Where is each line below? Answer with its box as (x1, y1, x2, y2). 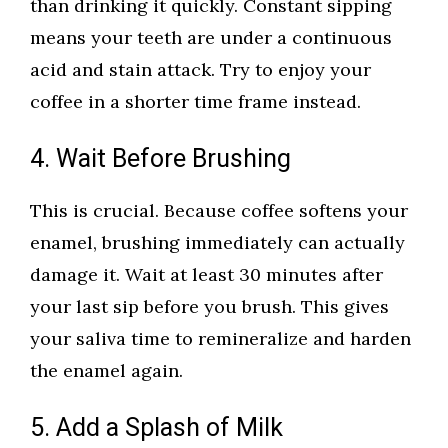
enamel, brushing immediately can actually (30, 231, 405, 255)
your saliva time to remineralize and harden (30, 327, 411, 351)
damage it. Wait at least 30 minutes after (30, 263, 383, 287)
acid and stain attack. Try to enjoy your (30, 58, 371, 82)
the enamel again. (30, 359, 183, 383)
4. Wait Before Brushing (30, 141, 291, 179)
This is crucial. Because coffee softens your (30, 199, 408, 223)
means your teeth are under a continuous (30, 26, 392, 50)
